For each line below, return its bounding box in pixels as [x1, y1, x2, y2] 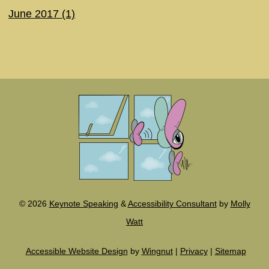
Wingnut [141, 246, 173, 256]
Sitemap [214, 246, 246, 256]
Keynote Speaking [49, 199, 118, 208]
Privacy [180, 246, 208, 256]
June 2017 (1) [8, 7, 75, 20]
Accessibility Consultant [127, 199, 217, 208]
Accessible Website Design [25, 246, 128, 256]
